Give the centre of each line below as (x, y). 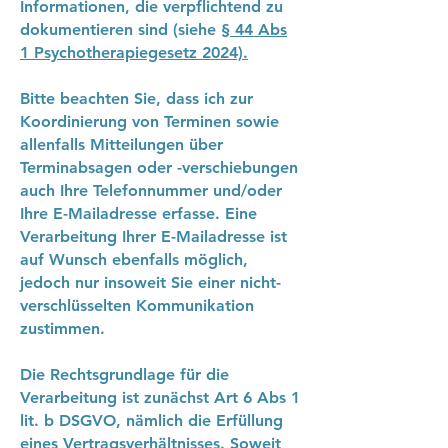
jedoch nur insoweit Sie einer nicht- (150, 282)
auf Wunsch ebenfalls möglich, (134, 259)
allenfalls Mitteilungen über (121, 144)
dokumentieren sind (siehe (120, 29)
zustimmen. (62, 328)
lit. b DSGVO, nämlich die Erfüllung (151, 420)
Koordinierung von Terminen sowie (149, 121)
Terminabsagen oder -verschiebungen (159, 167)
